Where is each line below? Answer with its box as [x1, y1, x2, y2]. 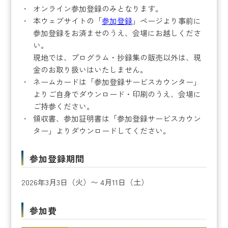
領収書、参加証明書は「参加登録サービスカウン [33, 112, 201, 124]
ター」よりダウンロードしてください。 [33, 125, 170, 136]
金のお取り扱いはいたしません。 [33, 64, 148, 75]
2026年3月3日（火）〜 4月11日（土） [21, 176, 149, 187]
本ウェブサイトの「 [33, 15, 102, 26]
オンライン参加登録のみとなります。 [33, 3, 163, 14]
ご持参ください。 [33, 100, 94, 111]
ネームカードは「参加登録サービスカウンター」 [33, 76, 201, 87]
